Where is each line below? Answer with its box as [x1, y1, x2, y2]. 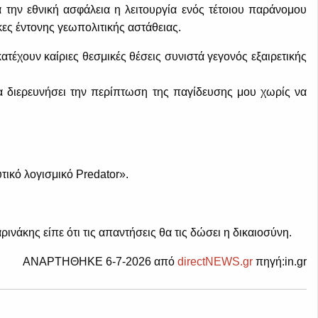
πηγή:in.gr [253, 256, 307, 268]
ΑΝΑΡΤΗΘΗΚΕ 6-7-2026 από [23, 256, 177, 268]
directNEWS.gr [177, 256, 253, 268]
